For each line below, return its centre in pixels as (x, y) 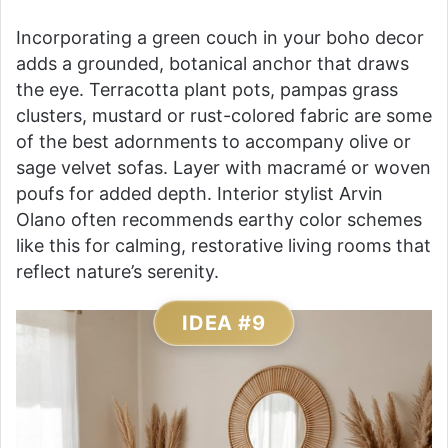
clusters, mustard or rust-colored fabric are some (224, 116)
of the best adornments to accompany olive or (213, 142)
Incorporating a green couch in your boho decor (220, 38)
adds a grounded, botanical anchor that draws (212, 64)
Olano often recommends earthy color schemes (219, 220)
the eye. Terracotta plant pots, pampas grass (207, 90)
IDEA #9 (224, 323)
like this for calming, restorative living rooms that (223, 246)
